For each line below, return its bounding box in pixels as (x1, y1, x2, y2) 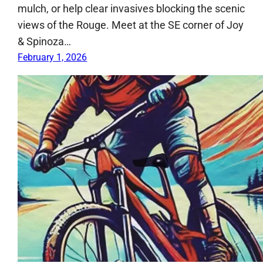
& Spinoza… (18, 35, 72, 48)
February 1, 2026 (18, 51, 87, 63)
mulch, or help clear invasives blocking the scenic (18, 2, 245, 15)
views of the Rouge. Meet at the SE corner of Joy (18, 18, 244, 31)
